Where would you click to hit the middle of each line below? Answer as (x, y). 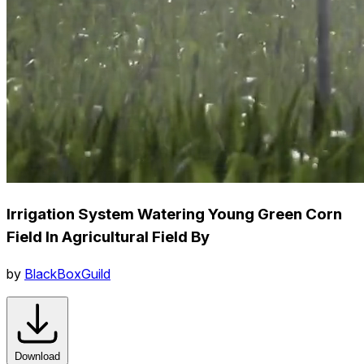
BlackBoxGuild (67, 273)
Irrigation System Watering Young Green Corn (174, 214)
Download (37, 356)
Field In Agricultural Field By (108, 236)
